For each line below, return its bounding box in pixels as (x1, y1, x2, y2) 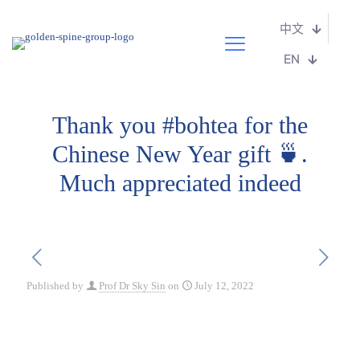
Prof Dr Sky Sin (99, 280, 166, 292)
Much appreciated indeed (59, 170, 301, 196)
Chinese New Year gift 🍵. (52, 141, 308, 167)
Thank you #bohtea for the (52, 112, 308, 138)
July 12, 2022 (194, 280, 254, 292)
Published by (27, 280, 84, 292)
